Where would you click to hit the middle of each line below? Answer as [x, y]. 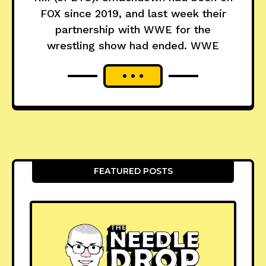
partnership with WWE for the [133, 29]
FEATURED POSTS [133, 171]
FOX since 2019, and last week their [133, 13]
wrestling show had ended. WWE [133, 45]
